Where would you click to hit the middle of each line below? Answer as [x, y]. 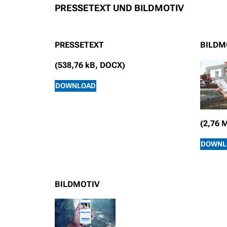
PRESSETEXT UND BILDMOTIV [119, 8]
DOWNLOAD [75, 86]
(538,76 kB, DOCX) [90, 65]
